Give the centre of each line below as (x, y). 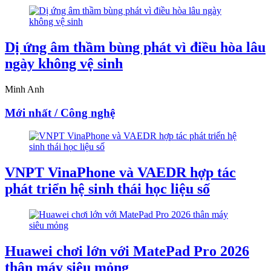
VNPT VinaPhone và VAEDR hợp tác (120, 173)
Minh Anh (24, 89)
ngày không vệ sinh (64, 64)
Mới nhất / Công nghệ (60, 113)
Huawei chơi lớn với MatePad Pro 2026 (127, 251)
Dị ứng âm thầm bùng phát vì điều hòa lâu (135, 47)
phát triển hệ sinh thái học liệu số (107, 189)
